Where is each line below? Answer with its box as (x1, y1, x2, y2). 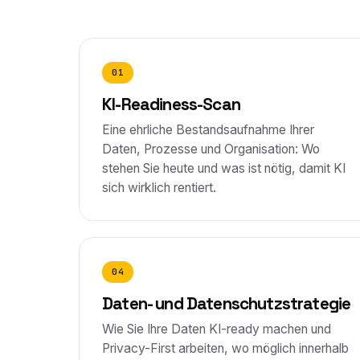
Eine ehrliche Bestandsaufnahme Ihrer (102, 122, 314, 137)
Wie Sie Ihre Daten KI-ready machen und (102, 321, 331, 337)
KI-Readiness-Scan (102, 94, 240, 115)
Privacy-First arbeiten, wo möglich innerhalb (102, 341, 349, 356)
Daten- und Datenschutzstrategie (102, 293, 351, 314)
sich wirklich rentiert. (102, 180, 216, 195)
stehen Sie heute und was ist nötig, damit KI (102, 161, 346, 176)
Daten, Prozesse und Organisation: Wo (102, 141, 320, 157)
